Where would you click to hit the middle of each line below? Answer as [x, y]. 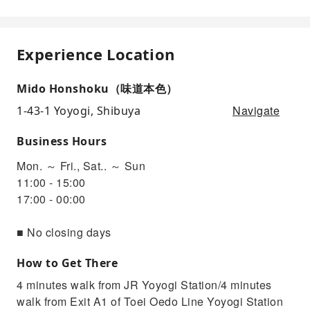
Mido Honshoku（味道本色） [97, 88]
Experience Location [96, 54]
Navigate [256, 110]
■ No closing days [64, 232]
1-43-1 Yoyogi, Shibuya [79, 110]
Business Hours [62, 141]
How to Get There [67, 263]
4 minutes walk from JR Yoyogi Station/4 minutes [144, 284]
